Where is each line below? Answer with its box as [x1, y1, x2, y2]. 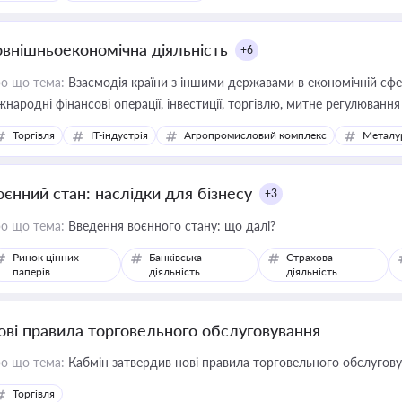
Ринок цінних [13, 250, 79, 264]
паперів [13, 265, 50, 278]
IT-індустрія [91, 128, 148, 142]
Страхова [285, 250, 333, 264]
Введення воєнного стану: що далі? [65, 218, 275, 233]
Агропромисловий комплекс [184, 128, 327, 142]
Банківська [149, 250, 203, 264]
